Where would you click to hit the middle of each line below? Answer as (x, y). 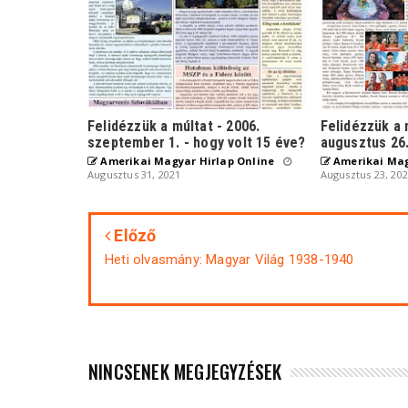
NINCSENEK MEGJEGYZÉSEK (185, 372)
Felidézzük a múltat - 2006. (174, 127)
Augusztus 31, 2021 (134, 175)
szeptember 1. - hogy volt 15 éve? (197, 143)
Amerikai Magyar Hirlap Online (186, 161)
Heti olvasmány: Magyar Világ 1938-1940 (229, 260)
